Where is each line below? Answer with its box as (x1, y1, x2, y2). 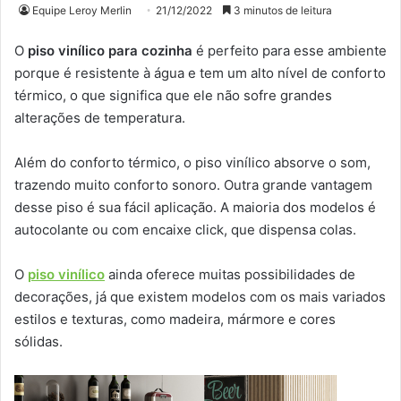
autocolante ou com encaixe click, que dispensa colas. (14, 221, 356, 239)
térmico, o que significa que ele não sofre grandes (14, 87, 332, 105)
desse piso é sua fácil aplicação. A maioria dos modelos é (14, 199, 376, 217)
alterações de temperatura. (14, 109, 185, 127)
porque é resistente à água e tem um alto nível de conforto (14, 64, 386, 82)
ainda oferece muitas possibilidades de (105, 266, 355, 284)
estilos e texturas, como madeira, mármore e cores (14, 311, 336, 328)
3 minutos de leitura (231, 4, 332, 18)
